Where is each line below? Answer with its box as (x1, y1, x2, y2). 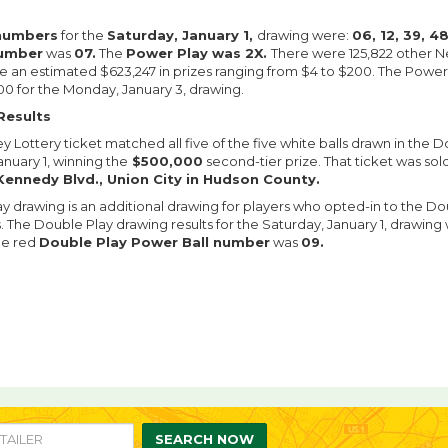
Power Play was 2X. (126, 45, 271, 62)
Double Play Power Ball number (39, 234, 270, 251)
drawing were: (257, 27, 352, 44)
